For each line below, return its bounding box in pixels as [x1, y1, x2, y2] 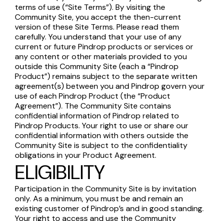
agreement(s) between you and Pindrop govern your [15, 81, 205, 91]
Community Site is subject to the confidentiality [15, 140, 187, 150]
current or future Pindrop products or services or [15, 41, 193, 52]
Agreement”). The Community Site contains [15, 101, 171, 111]
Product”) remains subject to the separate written [15, 71, 197, 81]
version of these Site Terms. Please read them [15, 22, 179, 32]
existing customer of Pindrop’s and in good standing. [15, 203, 204, 214]
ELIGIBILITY [15, 159, 105, 185]
